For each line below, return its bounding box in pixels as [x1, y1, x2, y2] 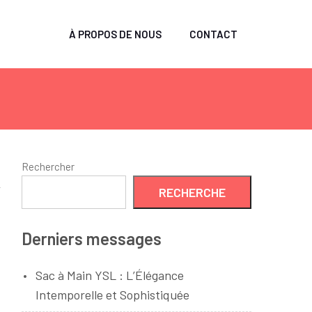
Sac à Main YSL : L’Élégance [36, 267, 184, 283]
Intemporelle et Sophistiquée [36, 287, 189, 302]
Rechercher [22, 160, 75, 173]
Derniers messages [22, 228, 162, 249]
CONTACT [189, 28, 237, 40]
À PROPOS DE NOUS [69, 28, 162, 40]
